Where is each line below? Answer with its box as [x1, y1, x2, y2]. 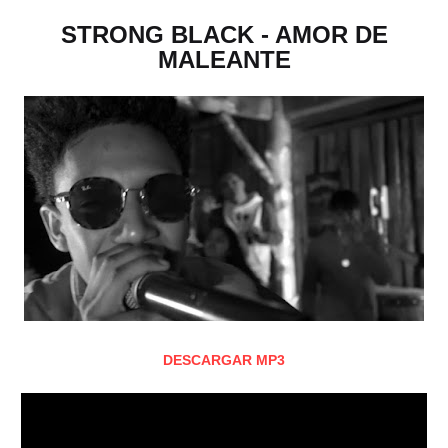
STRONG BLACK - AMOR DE [60, 21, 388, 48]
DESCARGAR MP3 [163, 352, 285, 368]
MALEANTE [157, 46, 291, 73]
